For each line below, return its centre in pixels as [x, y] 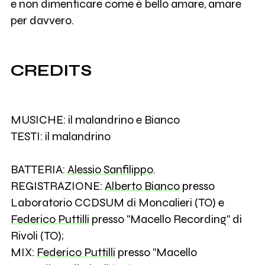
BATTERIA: [39, 169]
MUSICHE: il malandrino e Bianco [95, 119]
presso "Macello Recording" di [165, 219]
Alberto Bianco [142, 186]
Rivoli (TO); [37, 235]
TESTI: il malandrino [60, 136]
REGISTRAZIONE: [57, 186]
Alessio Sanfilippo [110, 169]
